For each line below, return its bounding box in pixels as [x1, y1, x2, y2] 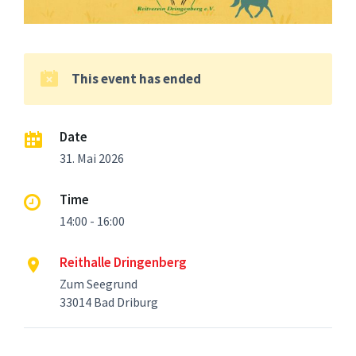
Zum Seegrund [60, 275, 137, 292]
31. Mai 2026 [60, 149, 124, 166]
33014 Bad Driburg [60, 293, 158, 310]
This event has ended [72, 69, 201, 87]
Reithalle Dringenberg [60, 253, 187, 271]
